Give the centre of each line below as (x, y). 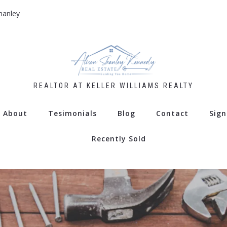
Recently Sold (119, 138)
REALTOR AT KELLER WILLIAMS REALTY (113, 85)
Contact (172, 113)
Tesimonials (72, 113)
